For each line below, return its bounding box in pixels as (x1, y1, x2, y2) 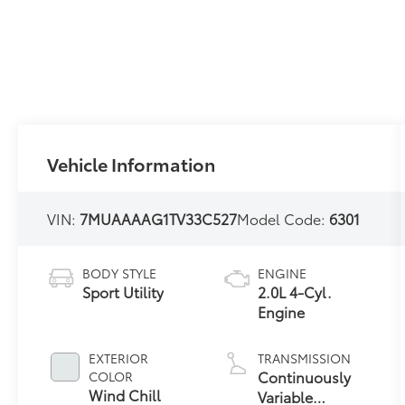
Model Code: (237, 207, 330, 229)
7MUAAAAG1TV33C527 (80, 207, 238, 229)
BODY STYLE (82, 263, 157, 282)
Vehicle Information (47, 150, 216, 176)
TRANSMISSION (258, 348, 352, 367)
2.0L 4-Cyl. (258, 280, 333, 302)
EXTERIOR (89, 348, 149, 367)
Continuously (258, 365, 352, 387)
